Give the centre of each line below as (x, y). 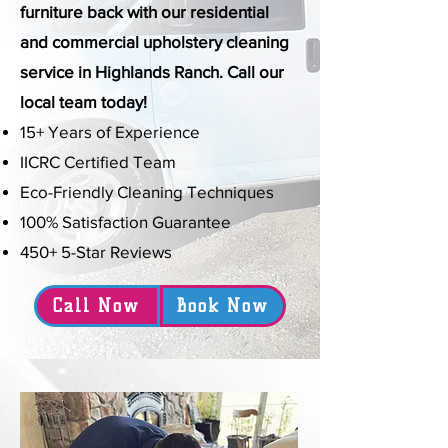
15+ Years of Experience (110, 131)
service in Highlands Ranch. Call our (152, 71)
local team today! (83, 101)
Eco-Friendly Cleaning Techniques (147, 191)
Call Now (96, 306)
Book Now (222, 306)
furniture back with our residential (144, 11)
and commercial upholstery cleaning (154, 41)
